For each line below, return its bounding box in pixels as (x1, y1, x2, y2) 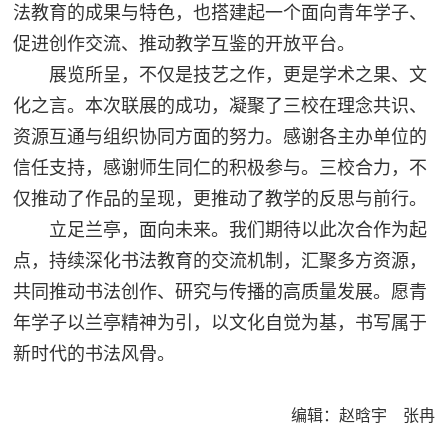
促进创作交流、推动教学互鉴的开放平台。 (13, 33, 356, 54)
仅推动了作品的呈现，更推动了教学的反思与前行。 (13, 188, 428, 209)
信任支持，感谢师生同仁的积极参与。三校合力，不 (13, 157, 428, 178)
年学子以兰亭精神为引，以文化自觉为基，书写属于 (13, 312, 428, 333)
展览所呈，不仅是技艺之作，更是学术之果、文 (13, 64, 428, 85)
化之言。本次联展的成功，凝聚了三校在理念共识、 (13, 95, 428, 116)
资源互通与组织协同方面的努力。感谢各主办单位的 (13, 126, 428, 147)
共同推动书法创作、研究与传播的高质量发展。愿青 (13, 281, 428, 302)
